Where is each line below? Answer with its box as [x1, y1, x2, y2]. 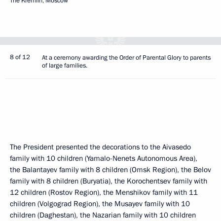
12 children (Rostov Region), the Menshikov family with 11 [10, 187, 198, 197]
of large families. [42, 61, 87, 70]
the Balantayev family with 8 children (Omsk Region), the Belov [10, 165, 211, 175]
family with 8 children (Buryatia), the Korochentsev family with [10, 176, 207, 186]
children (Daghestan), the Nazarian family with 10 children [10, 210, 196, 220]
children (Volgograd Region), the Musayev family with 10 [10, 199, 190, 209]
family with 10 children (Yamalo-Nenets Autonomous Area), [10, 153, 197, 163]
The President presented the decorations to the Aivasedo [10, 142, 191, 152]
